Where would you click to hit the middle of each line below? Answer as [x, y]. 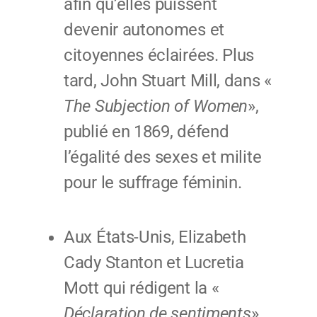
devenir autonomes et [144, 30]
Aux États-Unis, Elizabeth [155, 237]
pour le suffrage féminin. [153, 183]
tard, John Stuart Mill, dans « [168, 81]
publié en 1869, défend [146, 132]
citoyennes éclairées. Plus [159, 56]
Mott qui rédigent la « [142, 288]
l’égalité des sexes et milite [163, 157]
